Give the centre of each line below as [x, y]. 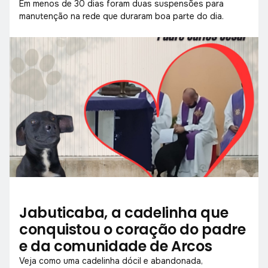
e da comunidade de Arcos [116, 246]
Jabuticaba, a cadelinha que [124, 212]
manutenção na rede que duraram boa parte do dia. [121, 16]
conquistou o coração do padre [133, 229]
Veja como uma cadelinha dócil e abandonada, [111, 261]
